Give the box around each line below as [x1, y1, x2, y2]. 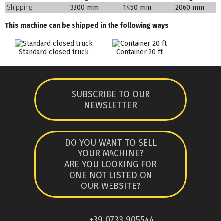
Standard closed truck [19, 47, 89, 56]
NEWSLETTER [84, 99, 137, 110]
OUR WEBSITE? [80, 180, 141, 191]
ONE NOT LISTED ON [69, 169, 152, 181]
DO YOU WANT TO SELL [64, 137, 157, 148]
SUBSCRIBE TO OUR [71, 88, 150, 100]
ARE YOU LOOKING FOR [64, 158, 157, 170]
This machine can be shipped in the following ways [5, 21, 169, 30]
